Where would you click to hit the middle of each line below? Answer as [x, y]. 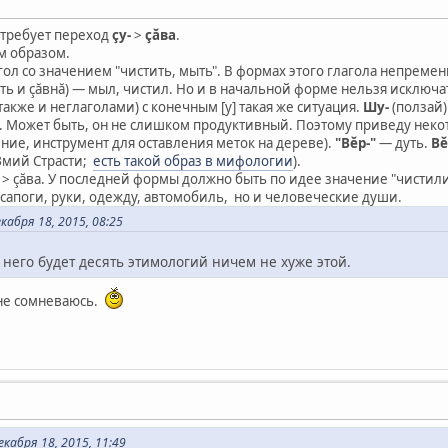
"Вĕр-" [355, 142]
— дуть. [403, 142]
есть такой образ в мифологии [193, 160]
